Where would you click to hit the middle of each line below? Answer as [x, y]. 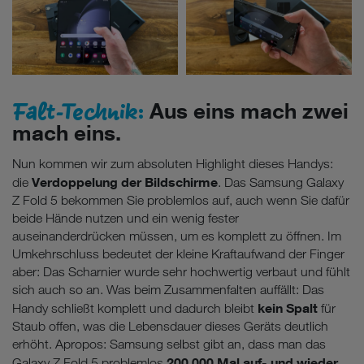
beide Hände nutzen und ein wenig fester [126, 218]
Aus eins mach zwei [246, 110]
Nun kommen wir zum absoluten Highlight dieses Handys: [173, 163]
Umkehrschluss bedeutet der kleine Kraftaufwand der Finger [178, 253]
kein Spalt [288, 308]
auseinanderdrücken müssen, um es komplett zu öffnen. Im [177, 236]
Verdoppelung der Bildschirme [125, 182]
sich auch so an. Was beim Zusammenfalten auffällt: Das [168, 289]
